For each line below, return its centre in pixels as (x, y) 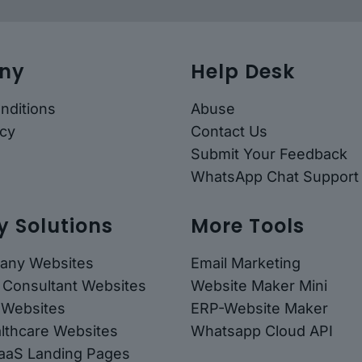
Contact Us (229, 131)
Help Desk (243, 71)
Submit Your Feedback (269, 154)
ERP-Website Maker (259, 308)
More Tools (248, 225)
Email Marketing (246, 263)
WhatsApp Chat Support (275, 176)
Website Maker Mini (259, 285)
